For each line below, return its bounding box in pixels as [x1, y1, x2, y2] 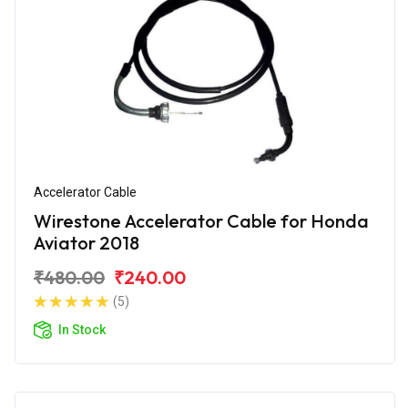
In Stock [58, 321, 106, 337]
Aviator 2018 [34, 230, 139, 254]
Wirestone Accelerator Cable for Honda [34, 209, 369, 232]
